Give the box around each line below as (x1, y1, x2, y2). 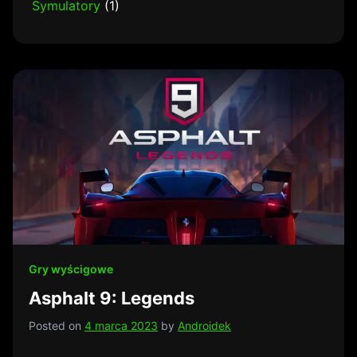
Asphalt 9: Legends (29, 288, 194, 308)
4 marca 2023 (84, 319, 158, 332)
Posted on (29, 319, 84, 332)
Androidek (178, 319, 231, 332)
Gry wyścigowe (29, 262, 113, 276)
